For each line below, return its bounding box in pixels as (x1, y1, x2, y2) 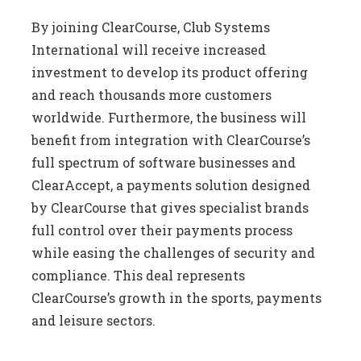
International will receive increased (31, 41, 267, 58)
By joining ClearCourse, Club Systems (31, 19, 271, 35)
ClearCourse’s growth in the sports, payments (31, 289, 322, 306)
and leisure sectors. (31, 312, 156, 329)
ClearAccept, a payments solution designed (31, 176, 311, 193)
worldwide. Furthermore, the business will (31, 109, 307, 126)
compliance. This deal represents (31, 267, 246, 284)
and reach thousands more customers (31, 86, 272, 103)
